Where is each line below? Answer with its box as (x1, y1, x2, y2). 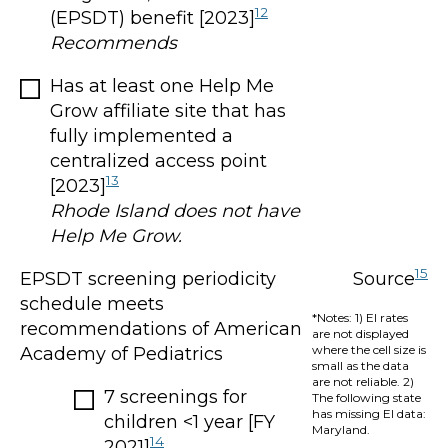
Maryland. (311, 421, 370, 437)
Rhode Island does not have (50, 199, 300, 222)
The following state (311, 389, 421, 405)
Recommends (50, 31, 177, 54)
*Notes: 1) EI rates (311, 309, 408, 325)
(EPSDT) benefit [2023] (50, 6, 255, 29)
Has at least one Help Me (50, 74, 274, 97)
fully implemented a (50, 124, 233, 147)
